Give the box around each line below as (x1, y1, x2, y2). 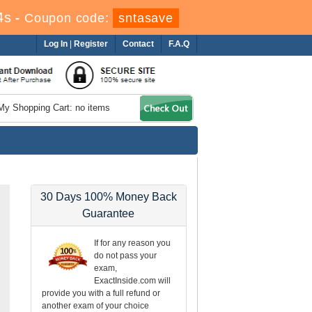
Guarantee (82, 207, 135, 219)
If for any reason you (94, 237, 171, 248)
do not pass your (94, 250, 157, 260)
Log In (44, 39, 68, 49)
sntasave (118, 11, 173, 25)
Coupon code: (24, 11, 114, 25)
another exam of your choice (42, 300, 150, 311)
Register (74, 39, 109, 49)
